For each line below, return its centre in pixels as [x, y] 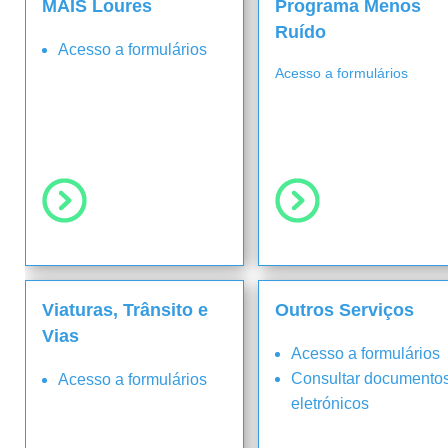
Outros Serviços [344, 310]
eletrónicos [329, 404]
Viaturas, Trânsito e [124, 310]
